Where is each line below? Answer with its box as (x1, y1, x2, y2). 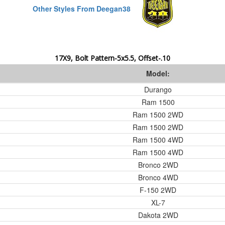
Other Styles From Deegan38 (32, 3, 131, 14)
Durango (144, 84, 172, 94)
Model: (146, 68, 170, 78)
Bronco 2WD (138, 160, 178, 170)
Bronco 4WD (138, 172, 178, 182)
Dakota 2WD (138, 210, 178, 220)
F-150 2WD (140, 185, 176, 195)
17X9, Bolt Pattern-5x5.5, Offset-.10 (55, 53, 170, 63)
